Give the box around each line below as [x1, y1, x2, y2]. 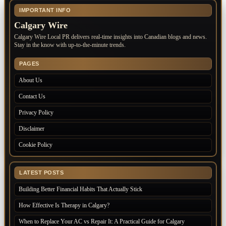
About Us [19, 77, 42, 84]
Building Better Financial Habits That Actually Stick [19, 186, 142, 193]
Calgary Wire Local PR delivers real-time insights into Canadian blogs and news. [14, 33, 207, 41]
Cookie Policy [19, 141, 52, 149]
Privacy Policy [19, 109, 53, 117]
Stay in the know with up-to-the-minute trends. [14, 41, 126, 49]
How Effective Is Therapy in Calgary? [19, 202, 109, 209]
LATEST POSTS [19, 169, 64, 176]
